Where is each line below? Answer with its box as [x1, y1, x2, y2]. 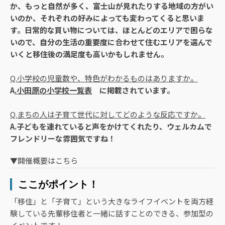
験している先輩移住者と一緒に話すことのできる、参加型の [10, 207, 213, 218]
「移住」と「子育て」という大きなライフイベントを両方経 [10, 195, 213, 206]
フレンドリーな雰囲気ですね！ [10, 133, 116, 144]
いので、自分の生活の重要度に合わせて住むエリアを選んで [10, 36, 212, 47]
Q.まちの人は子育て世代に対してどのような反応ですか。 [10, 108, 205, 120]
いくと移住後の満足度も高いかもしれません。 [10, 48, 168, 59]
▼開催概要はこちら [10, 155, 78, 166]
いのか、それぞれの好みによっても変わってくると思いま [10, 12, 204, 23]
